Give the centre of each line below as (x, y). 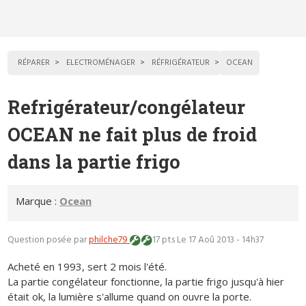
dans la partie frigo (94, 162)
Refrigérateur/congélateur (127, 107)
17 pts (164, 240)
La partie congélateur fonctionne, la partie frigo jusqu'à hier (146, 281)
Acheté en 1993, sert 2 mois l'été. (87, 266)
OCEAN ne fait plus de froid (133, 135)
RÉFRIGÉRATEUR (181, 63)
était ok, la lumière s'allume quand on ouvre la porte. (130, 296)
